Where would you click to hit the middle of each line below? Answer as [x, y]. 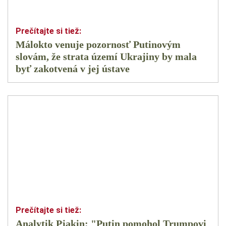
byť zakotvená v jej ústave [73, 69]
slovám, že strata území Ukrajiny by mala [106, 57]
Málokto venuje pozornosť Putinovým [98, 45]
